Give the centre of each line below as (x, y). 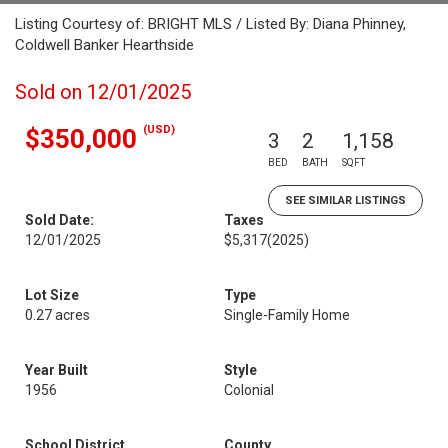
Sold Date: (59, 220)
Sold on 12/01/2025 (103, 92)
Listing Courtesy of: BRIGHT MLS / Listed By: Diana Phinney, (210, 24)
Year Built (56, 370)
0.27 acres (57, 315)
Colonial (249, 390)
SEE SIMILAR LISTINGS (345, 200)
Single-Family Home (287, 315)
